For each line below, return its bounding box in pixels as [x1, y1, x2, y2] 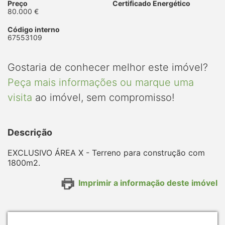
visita [8, 91, 32, 103]
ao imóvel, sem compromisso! [32, 91, 174, 103]
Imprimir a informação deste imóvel [78, 177, 217, 188]
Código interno [8, 25, 60, 34]
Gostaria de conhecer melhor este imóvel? [8, 61, 208, 73]
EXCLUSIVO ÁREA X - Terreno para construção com [8, 147, 205, 158]
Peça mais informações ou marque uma [8, 76, 194, 88]
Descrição [8, 127, 52, 138]
